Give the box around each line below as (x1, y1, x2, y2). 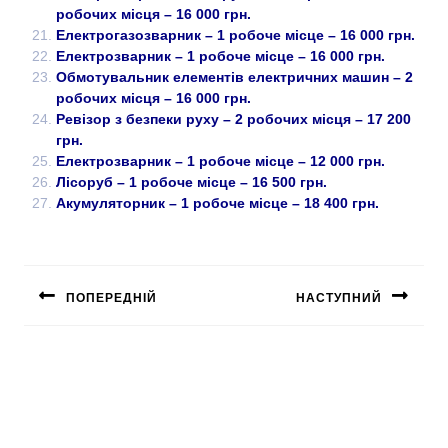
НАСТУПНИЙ (296, 291, 382, 306)
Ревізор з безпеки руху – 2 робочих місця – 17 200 (56, 111, 411, 128)
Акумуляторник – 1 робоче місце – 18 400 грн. (56, 195, 379, 212)
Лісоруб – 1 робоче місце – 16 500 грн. (56, 174, 327, 191)
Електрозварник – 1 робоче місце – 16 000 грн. (56, 48, 385, 65)
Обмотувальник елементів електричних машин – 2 (56, 69, 413, 86)
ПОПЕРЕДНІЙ (66, 291, 157, 306)
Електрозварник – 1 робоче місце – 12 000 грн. (56, 153, 385, 170)
